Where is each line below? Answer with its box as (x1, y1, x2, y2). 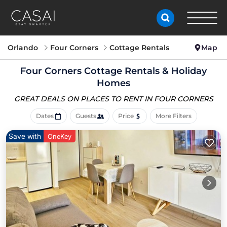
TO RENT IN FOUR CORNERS (110, 94, 213, 103)
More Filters (155, 112, 192, 120)
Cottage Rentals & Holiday (82, 65, 207, 77)
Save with (9, 132, 41, 140)
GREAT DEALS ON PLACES (14, 94, 111, 103)
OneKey (48, 132, 71, 140)
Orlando (8, 43, 38, 52)
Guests (75, 112, 96, 120)
